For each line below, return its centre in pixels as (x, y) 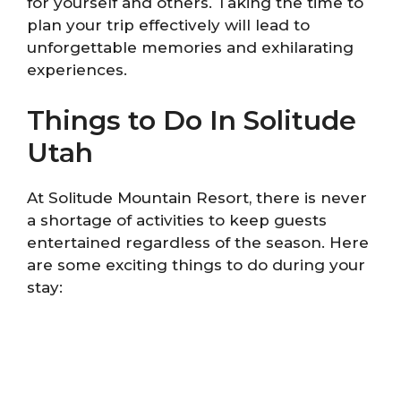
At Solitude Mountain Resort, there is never (197, 197)
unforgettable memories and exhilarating (190, 48)
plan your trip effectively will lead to (168, 26)
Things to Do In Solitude (192, 120)
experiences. (77, 70)
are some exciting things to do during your (196, 264)
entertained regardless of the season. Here (198, 242)
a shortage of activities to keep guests (177, 220)
